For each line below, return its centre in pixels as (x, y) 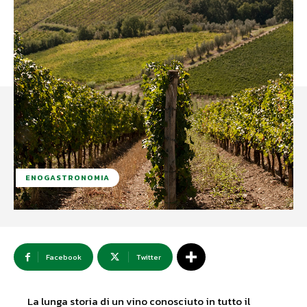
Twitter (149, 257)
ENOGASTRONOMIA (67, 178)
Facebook (64, 257)
